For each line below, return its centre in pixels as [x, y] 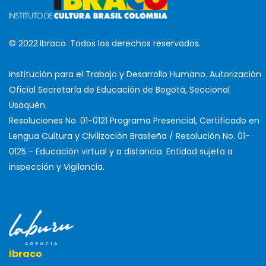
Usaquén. [28, 105]
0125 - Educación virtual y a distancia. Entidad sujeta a [121, 152]
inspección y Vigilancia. [57, 167]
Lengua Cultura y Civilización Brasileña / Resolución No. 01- [129, 136]
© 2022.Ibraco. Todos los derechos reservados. [105, 44]
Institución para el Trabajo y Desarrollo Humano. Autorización [135, 75]
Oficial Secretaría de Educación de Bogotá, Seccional [119, 90]
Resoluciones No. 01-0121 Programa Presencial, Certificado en [134, 121]
